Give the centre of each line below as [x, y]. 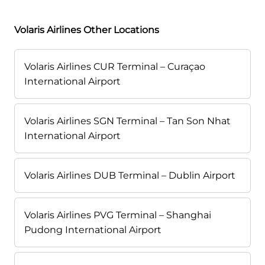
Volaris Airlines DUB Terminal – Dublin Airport [130, 176]
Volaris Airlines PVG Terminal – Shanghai [118, 215]
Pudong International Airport [93, 230]
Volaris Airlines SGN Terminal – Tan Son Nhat [127, 121]
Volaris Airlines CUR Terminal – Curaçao [115, 67]
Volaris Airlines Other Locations [87, 30]
